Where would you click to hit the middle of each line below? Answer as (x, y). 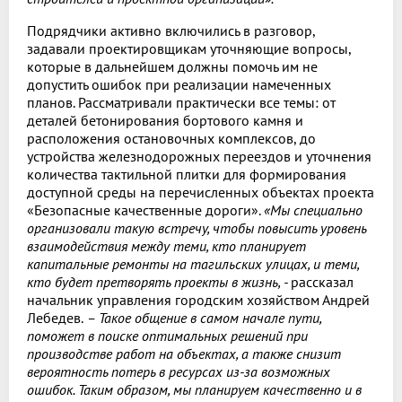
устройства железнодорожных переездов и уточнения (199, 156)
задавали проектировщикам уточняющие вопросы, (189, 48)
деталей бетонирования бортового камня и (165, 120)
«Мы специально (313, 210)
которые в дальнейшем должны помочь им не (172, 66)
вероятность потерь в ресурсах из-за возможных (179, 371)
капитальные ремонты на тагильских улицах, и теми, (193, 263)
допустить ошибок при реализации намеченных (179, 84)
